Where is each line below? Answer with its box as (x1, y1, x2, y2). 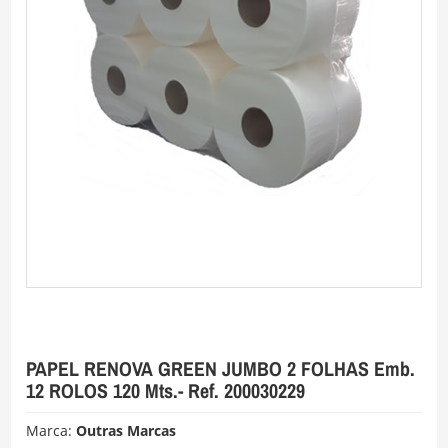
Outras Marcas (76, 420, 177, 440)
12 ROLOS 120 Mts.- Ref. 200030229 (26, 378, 306, 402)
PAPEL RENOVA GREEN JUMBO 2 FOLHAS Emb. (26, 356, 416, 380)
